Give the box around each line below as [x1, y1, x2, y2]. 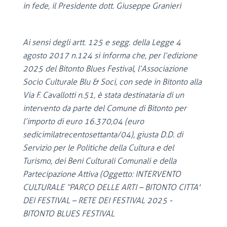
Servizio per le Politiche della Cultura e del [23, 143, 174, 153]
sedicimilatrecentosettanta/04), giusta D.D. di [23, 130, 183, 139]
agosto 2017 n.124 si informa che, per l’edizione [23, 51, 197, 60]
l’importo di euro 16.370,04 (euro [23, 117, 144, 126]
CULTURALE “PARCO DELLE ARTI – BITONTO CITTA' [23, 182, 200, 192]
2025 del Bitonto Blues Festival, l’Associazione [23, 64, 187, 73]
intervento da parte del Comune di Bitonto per [23, 103, 186, 113]
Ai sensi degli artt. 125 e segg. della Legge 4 [23, 37, 181, 47]
